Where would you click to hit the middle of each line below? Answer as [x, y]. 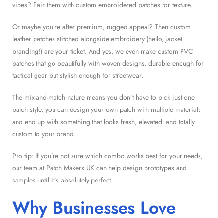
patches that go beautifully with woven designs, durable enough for [108, 63]
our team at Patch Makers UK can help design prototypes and [100, 168]
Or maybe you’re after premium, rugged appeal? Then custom [101, 27]
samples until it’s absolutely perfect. [63, 180]
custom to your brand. [44, 134]
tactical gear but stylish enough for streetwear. [78, 75]
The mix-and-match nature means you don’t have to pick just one [103, 97]
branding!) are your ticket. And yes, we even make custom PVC [103, 51]
